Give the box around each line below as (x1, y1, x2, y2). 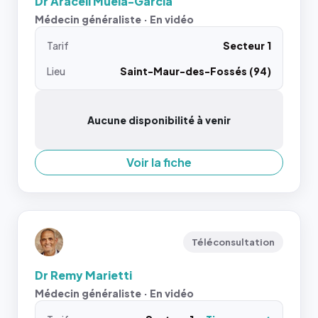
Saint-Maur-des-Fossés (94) (120, 65, 271, 77)
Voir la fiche (126, 155, 192, 170)
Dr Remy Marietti (35, 268, 132, 283)
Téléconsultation (192, 236, 275, 248)
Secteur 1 (223, 39, 271, 52)
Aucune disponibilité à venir (87, 114, 231, 126)
